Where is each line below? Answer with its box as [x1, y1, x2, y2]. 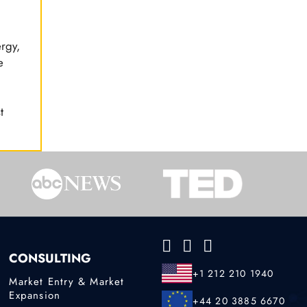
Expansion [9, 287, 61, 303]
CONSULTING [9, 249, 92, 268]
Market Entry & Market [9, 273, 125, 289]
